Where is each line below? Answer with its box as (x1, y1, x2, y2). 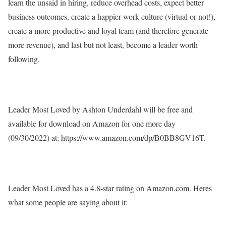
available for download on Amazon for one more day (8, 118, 176, 129)
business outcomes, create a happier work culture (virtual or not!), (8, 11, 215, 22)
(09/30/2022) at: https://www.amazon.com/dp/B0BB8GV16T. (8, 132, 206, 143)
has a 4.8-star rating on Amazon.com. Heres (70, 183, 212, 193)
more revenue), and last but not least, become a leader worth (8, 39, 198, 50)
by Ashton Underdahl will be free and (70, 104, 193, 115)
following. (8, 53, 40, 64)
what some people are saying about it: (8, 197, 128, 207)
